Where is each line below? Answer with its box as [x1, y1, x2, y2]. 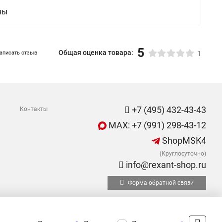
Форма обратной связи [126, 179, 194, 186]
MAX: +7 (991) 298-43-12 [107, 120, 206, 130]
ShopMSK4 [160, 135, 206, 146]
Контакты [20, 106, 48, 112]
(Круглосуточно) [160, 150, 206, 157]
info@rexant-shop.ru [124, 160, 206, 170]
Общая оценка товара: [58, 49, 133, 56]
